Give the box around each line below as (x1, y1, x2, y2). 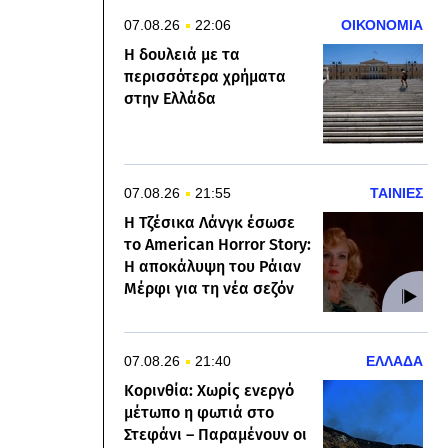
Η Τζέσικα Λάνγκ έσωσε (124, 213, 295, 232)
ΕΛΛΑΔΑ (366, 353, 423, 369)
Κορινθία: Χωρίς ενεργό (124, 381, 294, 400)
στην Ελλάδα (124, 89, 216, 108)
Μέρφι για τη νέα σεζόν (124, 279, 294, 298)
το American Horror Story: (124, 235, 311, 254)
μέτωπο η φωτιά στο (124, 403, 274, 422)
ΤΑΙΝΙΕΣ (370, 185, 423, 201)
